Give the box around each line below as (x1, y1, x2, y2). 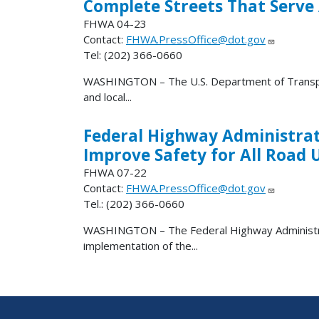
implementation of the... (83, 238, 198, 253)
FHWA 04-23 (83, 16, 147, 31)
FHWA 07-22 (83, 164, 147, 179)
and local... (83, 89, 132, 104)
